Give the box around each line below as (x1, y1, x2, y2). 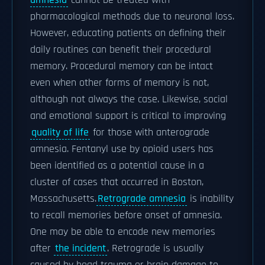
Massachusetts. (30, 192, 96, 205)
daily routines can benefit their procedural (30, 43, 211, 56)
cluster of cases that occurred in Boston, (30, 176, 203, 189)
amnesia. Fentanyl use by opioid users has (30, 143, 214, 156)
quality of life (31, 126, 89, 139)
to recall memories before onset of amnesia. (30, 209, 222, 222)
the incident (55, 242, 106, 255)
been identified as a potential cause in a (30, 159, 204, 172)
